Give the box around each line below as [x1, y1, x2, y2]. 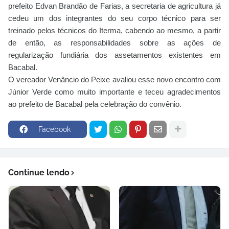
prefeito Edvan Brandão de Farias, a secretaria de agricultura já [8, 1, 221, 10]
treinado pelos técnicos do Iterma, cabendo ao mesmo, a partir [8, 26, 221, 35]
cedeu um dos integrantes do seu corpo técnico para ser [8, 13, 221, 22]
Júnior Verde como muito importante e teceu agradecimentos [8, 87, 221, 96]
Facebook [38, 125, 71, 133]
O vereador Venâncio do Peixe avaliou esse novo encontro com [8, 75, 221, 84]
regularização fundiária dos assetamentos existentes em [8, 50, 221, 59]
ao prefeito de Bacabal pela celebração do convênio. [8, 99, 181, 108]
